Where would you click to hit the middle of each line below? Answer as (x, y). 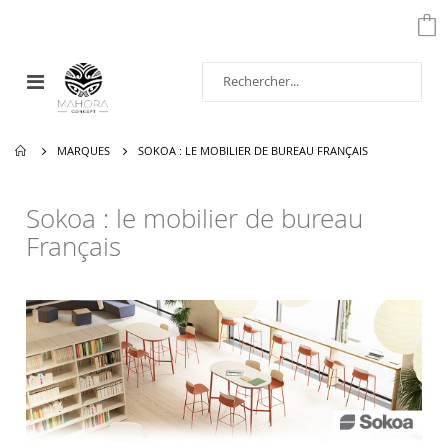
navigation (74, 99)
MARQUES (83, 150)
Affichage (70, 79)
